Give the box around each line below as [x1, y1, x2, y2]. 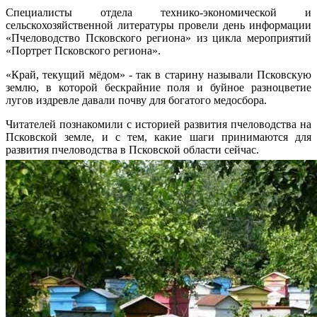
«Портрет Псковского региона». [6, 44, 161, 57]
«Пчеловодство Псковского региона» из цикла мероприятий [6, 31, 311, 44]
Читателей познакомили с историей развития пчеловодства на [6, 117, 311, 130]
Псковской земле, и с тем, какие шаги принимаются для [6, 130, 311, 143]
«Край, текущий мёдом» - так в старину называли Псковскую [6, 68, 311, 81]
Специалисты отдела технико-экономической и [6, 6, 311, 18]
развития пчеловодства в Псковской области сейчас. [6, 143, 259, 156]
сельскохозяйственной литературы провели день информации [6, 18, 311, 31]
